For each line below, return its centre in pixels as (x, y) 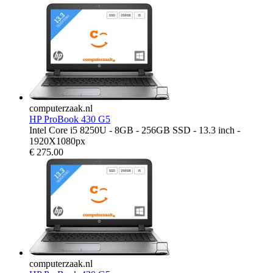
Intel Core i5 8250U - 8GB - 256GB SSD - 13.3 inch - (135, 130)
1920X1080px (57, 141)
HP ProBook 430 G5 (70, 119)
